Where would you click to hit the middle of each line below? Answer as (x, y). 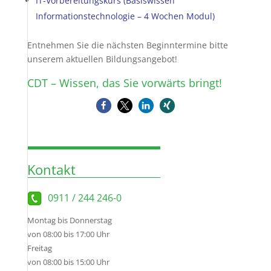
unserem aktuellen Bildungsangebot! (102, 59)
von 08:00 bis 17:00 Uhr (68, 234)
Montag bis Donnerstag (69, 220)
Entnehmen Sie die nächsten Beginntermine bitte (127, 45)
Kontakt (51, 169)
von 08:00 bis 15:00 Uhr (68, 262)
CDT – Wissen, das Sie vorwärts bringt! (124, 83)
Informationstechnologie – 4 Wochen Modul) (125, 16)
